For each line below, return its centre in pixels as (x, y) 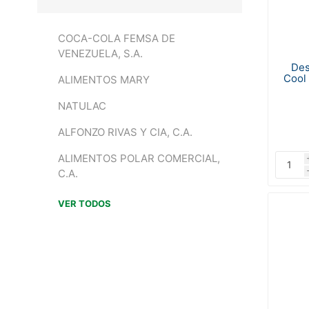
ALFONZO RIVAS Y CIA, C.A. (125, 132)
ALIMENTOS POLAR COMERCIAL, (139, 158)
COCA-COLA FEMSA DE (116, 38)
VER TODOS (84, 203)
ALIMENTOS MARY (103, 80)
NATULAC (82, 106)
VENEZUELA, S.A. (100, 53)
